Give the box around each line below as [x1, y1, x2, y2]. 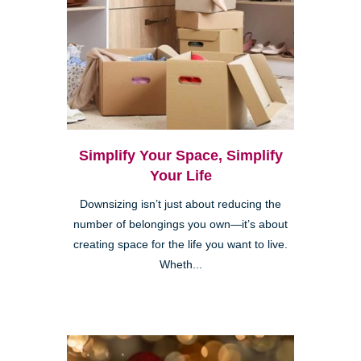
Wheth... [159, 258, 202, 271]
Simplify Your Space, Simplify [78, 147, 283, 164]
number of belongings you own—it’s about [73, 218, 288, 230]
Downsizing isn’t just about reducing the [80, 197, 281, 210]
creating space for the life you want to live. [73, 238, 288, 251]
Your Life [149, 167, 212, 184]
